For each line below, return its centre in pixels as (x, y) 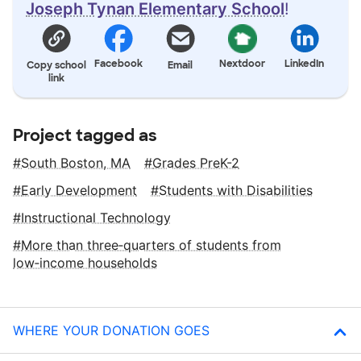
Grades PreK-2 (196, 162)
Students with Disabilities (236, 190)
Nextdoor (243, 63)
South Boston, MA (76, 162)
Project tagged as (85, 135)
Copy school (57, 65)
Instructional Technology (96, 217)
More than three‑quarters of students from (151, 245)
